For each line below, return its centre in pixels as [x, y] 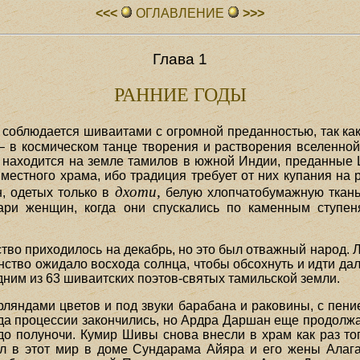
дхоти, [137, 191]
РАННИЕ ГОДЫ [180, 94]
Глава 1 [180, 59]
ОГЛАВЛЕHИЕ [180, 13]
